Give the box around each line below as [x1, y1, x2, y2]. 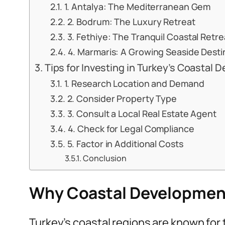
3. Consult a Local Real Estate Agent [67, 107, 216, 120]
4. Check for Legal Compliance [67, 123, 194, 135]
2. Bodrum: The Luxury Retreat [67, 16, 195, 28]
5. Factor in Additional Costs [67, 138, 183, 150]
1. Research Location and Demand [64, 77, 204, 90]
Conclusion [83, 153, 127, 164]
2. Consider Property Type [67, 92, 177, 105]
